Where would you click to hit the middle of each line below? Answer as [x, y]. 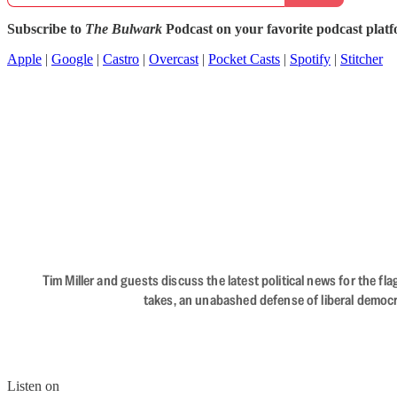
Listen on [33, 386]
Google [72, 59]
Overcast [174, 59]
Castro [121, 59]
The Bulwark [124, 29]
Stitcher [362, 59]
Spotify [310, 59]
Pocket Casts [244, 59]
